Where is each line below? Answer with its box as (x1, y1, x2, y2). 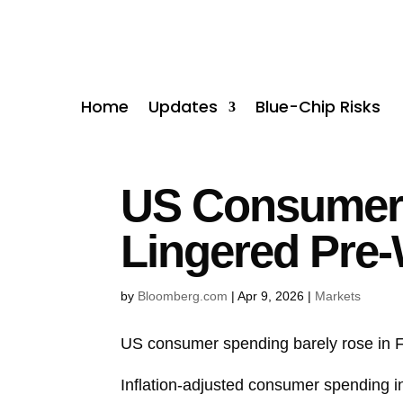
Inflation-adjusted (121, 375, 245, 394)
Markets (315, 288, 362, 303)
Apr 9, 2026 (237, 288, 305, 303)
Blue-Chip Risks (255, 94, 381, 118)
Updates (148, 94, 219, 118)
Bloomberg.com (138, 288, 228, 303)
